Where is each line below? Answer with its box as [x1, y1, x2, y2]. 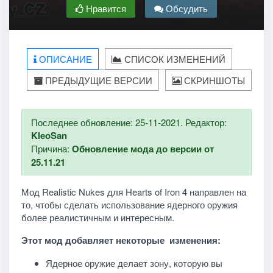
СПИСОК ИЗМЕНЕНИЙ [122, 52, 225, 65]
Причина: [30, 141, 72, 155]
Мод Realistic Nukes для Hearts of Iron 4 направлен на [21, 185, 246, 198]
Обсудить [163, 1, 208, 15]
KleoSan [30, 128, 67, 142]
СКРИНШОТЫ [182, 73, 245, 87]
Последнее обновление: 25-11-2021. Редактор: [30, 115, 227, 129]
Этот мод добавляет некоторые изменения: [21, 233, 221, 247]
